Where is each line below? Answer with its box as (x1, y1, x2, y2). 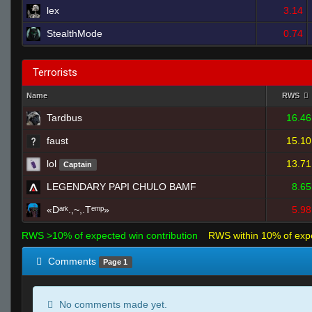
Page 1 (103, 258, 128, 266)
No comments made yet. (56, 299, 167, 310)
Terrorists (33, 66, 77, 79)
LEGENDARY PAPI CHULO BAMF (47, 181, 196, 192)
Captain (63, 160, 93, 169)
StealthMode (47, 28, 102, 39)
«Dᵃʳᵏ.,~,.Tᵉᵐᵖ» (47, 204, 109, 215)
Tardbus (47, 112, 82, 123)
